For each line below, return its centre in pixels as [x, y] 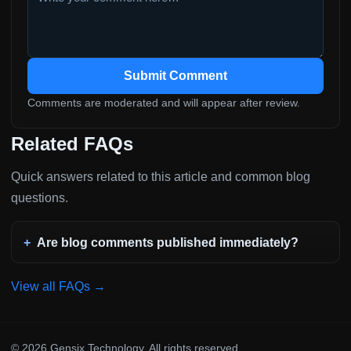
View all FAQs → [58, 286]
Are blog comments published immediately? [168, 242]
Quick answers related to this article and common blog [160, 176]
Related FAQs [72, 143]
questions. [39, 197]
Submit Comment [175, 76]
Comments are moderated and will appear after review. [164, 103]
